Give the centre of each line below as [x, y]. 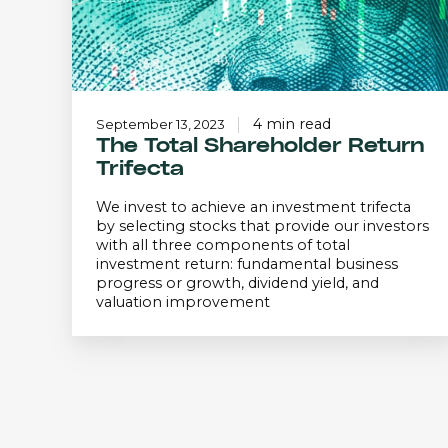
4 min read [291, 124]
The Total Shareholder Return [260, 146]
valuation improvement [183, 302]
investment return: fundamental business [247, 264]
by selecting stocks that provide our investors [262, 226]
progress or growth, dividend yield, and [237, 283]
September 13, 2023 [160, 124]
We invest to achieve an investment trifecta [253, 207]
